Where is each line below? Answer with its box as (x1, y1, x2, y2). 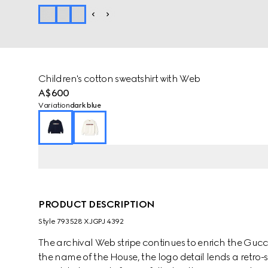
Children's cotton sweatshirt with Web (38, 73, 200, 84)
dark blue (69, 101, 101, 109)
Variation (38, 101, 70, 109)
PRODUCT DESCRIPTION (38, 199, 155, 210)
